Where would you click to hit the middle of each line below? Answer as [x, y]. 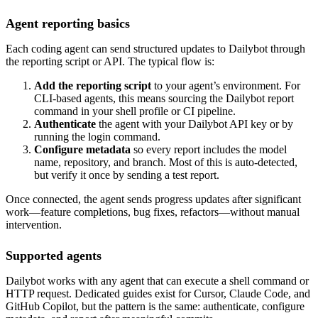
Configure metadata [82, 150]
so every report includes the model [209, 150]
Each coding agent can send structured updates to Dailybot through [155, 49]
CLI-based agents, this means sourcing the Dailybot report [164, 99]
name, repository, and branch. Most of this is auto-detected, [166, 163]
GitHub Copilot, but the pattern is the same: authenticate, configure [155, 307]
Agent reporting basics [68, 24]
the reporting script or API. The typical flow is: [110, 62]
